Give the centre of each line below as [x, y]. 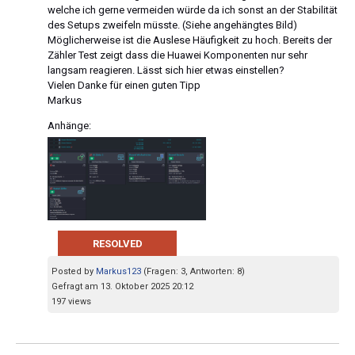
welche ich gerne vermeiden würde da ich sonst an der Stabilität [193, 10]
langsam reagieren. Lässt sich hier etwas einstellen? [166, 70]
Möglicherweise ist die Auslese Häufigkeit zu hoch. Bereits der [190, 40]
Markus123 [118, 272]
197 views [71, 302]
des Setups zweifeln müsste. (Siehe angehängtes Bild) [172, 25]
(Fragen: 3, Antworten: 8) [194, 272]
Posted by [74, 272]
